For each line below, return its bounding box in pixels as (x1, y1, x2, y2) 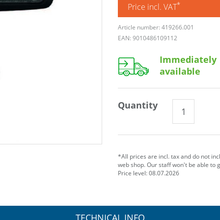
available (160, 65, 200, 78)
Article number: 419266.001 (118, 23, 194, 32)
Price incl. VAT (128, 1, 177, 13)
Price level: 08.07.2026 (118, 169, 179, 178)
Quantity (118, 99, 158, 111)
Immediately (160, 54, 217, 66)
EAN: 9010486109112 (118, 34, 177, 43)
